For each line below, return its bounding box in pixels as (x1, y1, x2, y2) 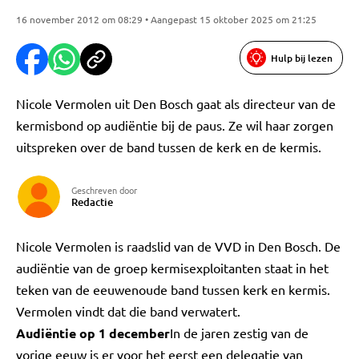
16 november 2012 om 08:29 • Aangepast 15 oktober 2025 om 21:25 (16, 13, 317, 26)
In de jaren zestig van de (170, 325, 309, 341)
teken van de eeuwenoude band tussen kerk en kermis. (16, 281, 330, 297)
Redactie (71, 195, 113, 209)
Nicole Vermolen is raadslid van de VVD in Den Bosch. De (16, 238, 341, 254)
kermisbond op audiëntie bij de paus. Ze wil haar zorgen (16, 117, 333, 133)
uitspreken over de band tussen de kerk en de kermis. (16, 139, 321, 155)
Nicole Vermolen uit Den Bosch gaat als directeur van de (16, 95, 336, 111)
